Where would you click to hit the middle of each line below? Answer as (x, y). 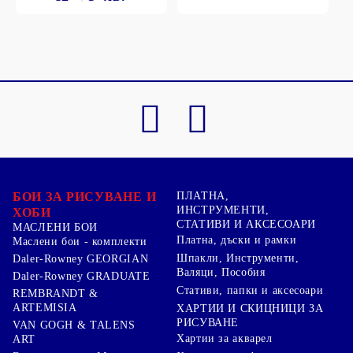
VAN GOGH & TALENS (74, 325)
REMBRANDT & (56, 294)
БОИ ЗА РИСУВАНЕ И (85, 197)
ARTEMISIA (45, 308)
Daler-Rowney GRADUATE (82, 277)
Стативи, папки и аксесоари (250, 291)
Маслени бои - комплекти (80, 242)
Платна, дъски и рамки (237, 240)
